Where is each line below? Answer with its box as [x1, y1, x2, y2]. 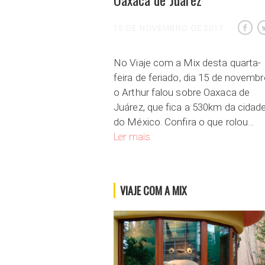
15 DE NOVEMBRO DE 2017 [114, 24, 224, 33]
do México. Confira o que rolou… [114, 116, 254, 128]
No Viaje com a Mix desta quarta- [114, 57, 261, 69]
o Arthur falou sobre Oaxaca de [114, 86, 250, 99]
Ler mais [114, 131, 150, 143]
